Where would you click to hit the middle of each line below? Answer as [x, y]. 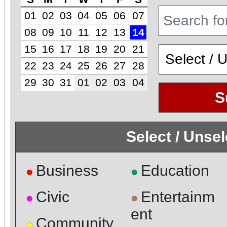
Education [175, 170]
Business [67, 170]
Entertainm [178, 197]
